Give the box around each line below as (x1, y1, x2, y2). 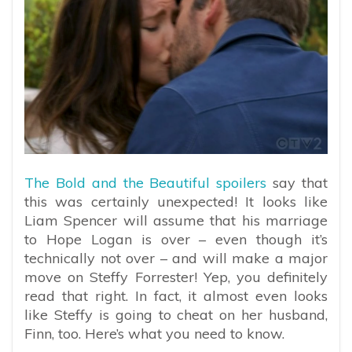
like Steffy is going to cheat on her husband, (24, 306, 328, 324)
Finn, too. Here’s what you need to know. (24, 324, 284, 343)
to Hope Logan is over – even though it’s (24, 230, 328, 249)
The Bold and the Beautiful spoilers (24, 174, 267, 192)
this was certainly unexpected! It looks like (24, 192, 328, 211)
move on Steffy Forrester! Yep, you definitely (24, 268, 328, 287)
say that (266, 174, 328, 192)
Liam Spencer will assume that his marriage (24, 211, 328, 230)
